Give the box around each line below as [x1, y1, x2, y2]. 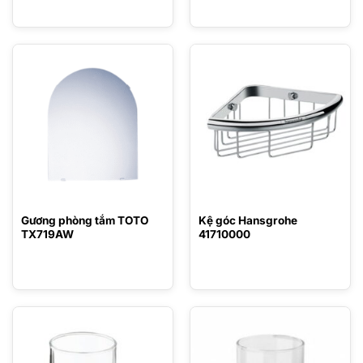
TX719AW [20, 227, 74, 241]
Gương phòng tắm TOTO [20, 213, 148, 227]
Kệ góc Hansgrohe [198, 213, 297, 227]
